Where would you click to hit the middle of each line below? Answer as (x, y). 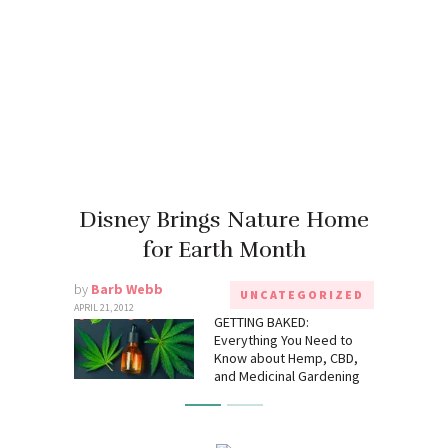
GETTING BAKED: (261, 321)
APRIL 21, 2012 (104, 307)
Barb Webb (127, 288)
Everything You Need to (283, 339)
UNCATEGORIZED (302, 294)
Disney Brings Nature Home (224, 219)
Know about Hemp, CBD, (286, 357)
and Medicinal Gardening (287, 375)
